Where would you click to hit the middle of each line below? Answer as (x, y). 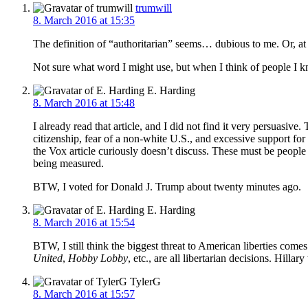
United (48, 258)
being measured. (68, 163)
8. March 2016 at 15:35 (84, 20)
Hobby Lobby (98, 258)
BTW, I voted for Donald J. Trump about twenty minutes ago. (167, 186)
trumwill (154, 8)
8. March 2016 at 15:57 (84, 294)
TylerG (144, 281)
